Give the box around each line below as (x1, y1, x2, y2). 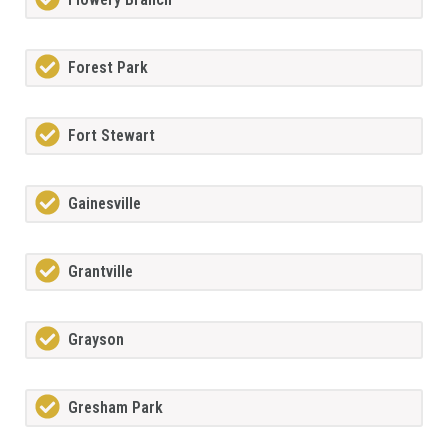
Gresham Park (68, 398, 163, 418)
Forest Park (68, 58, 148, 78)
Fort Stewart (68, 126, 155, 146)
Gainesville (68, 194, 141, 214)
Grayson (68, 330, 124, 350)
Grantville (68, 262, 133, 282)
